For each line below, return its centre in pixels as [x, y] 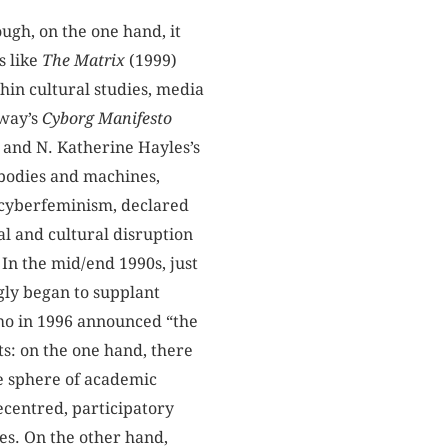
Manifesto [134, 118]
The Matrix [83, 60]
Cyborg [67, 118]
